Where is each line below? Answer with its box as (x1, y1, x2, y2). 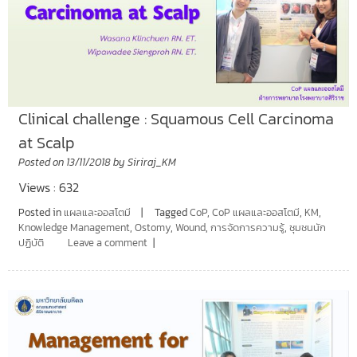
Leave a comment (67, 235, 147, 251)
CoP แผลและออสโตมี (211, 205, 300, 221)
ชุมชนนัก (288, 220, 326, 236)
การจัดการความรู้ (210, 220, 284, 236)
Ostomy (134, 220, 171, 236)
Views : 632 (18, 178, 79, 198)
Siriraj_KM (127, 155, 176, 171)
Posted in (18, 205, 64, 221)
